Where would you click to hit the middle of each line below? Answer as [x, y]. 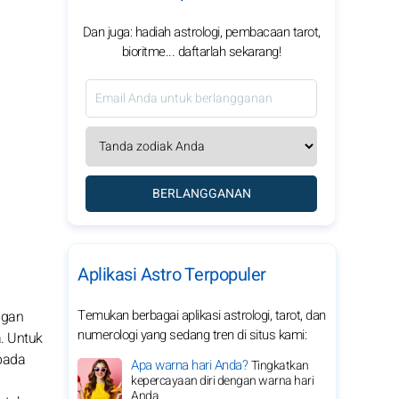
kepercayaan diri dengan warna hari [222, 381]
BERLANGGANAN [201, 194]
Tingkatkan [280, 366]
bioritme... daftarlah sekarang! [201, 52]
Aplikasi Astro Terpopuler [172, 275]
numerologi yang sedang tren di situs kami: [192, 335]
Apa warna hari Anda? [191, 365]
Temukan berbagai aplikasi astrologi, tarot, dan [202, 315]
